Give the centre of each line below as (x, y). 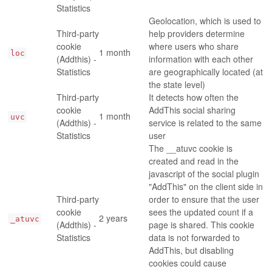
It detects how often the (194, 97)
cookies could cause (188, 263)
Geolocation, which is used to (205, 20)
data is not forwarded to (195, 237)
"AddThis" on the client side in (206, 186)
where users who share (194, 46)
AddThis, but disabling (192, 250)
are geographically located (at (206, 71)
